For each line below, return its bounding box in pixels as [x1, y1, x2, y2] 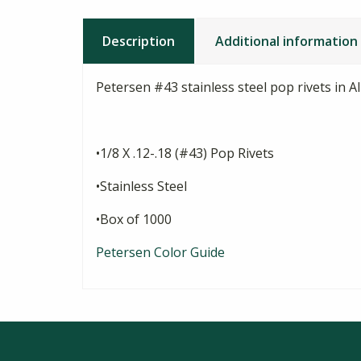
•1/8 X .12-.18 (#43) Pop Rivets [96, 144, 274, 163]
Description [102, 32, 175, 51]
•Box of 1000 [96, 210, 172, 229]
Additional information [215, 32, 358, 51]
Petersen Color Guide [96, 243, 225, 262]
